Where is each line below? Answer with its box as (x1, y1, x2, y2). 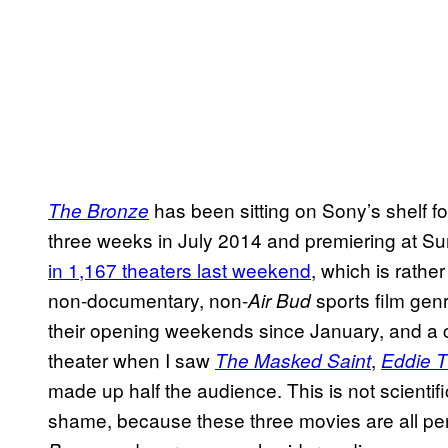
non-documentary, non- (48, 286, 248, 314)
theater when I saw (48, 346, 215, 374)
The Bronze (48, 197, 149, 224)
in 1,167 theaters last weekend (48, 256, 311, 284)
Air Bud (248, 287, 311, 314)
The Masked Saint (215, 347, 371, 374)
